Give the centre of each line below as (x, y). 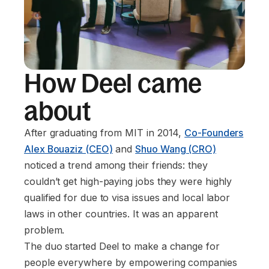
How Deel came (113, 83)
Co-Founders (214, 132)
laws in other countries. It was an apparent (121, 213)
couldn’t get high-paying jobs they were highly (128, 181)
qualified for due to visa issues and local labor (127, 197)
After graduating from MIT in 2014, (104, 132)
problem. (44, 230)
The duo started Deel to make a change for (122, 246)
